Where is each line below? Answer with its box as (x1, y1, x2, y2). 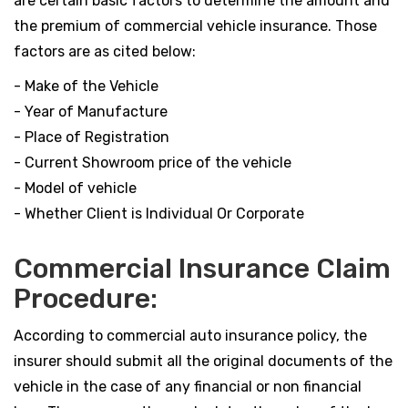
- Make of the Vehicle (14, 77, 158, 95)
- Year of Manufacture (14, 103, 168, 120)
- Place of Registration (14, 128, 169, 146)
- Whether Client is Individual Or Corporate (14, 205, 304, 222)
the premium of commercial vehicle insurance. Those (14, 17, 377, 35)
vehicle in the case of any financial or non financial (14, 378, 362, 395)
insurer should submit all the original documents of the (14, 352, 393, 370)
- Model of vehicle (14, 179, 137, 197)
